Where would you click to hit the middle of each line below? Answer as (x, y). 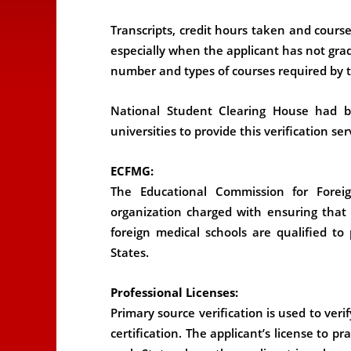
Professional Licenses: (174, 292)
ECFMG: (132, 171)
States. (130, 252)
